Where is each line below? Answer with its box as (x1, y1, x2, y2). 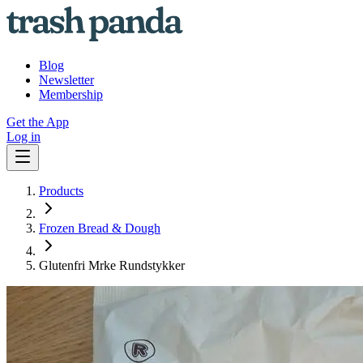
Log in (6, 130, 41, 143)
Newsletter (39, 73, 94, 87)
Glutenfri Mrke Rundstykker (39, 258, 185, 272)
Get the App (6, 115, 69, 129)
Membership (39, 88, 103, 101)
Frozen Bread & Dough (39, 221, 160, 235)
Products (39, 184, 83, 198)
